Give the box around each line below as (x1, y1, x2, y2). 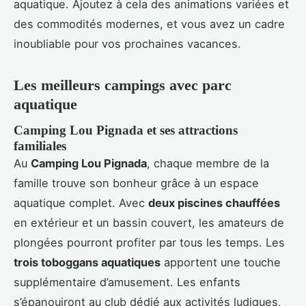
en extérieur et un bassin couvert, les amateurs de (14, 216, 284, 230)
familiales (14, 139, 66, 154)
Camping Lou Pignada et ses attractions (14, 123, 238, 138)
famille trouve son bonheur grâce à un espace (14, 176, 259, 191)
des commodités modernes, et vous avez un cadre (14, 16, 285, 31)
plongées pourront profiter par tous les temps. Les (14, 236, 285, 250)
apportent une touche (161, 255, 281, 270)
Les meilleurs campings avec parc (14, 76, 232, 94)
